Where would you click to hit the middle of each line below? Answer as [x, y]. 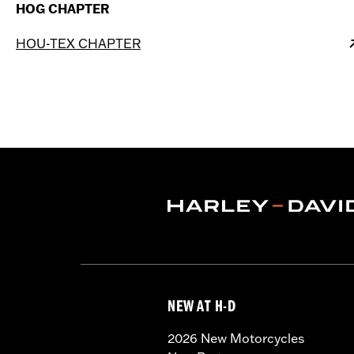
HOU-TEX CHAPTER [78, 43]
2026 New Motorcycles [236, 338]
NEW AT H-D [202, 309]
